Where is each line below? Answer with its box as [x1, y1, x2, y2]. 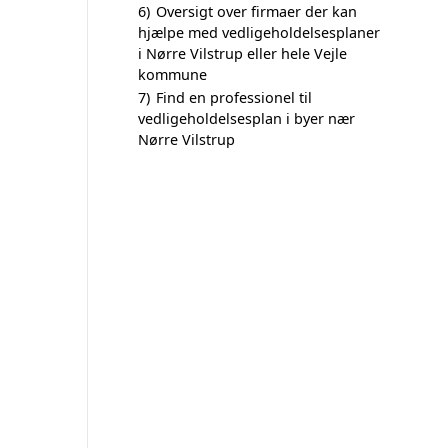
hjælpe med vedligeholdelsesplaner [138, 23, 380, 42]
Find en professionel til [156, 88, 312, 107]
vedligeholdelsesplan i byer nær [138, 109, 355, 128]
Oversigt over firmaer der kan [156, 2, 357, 21]
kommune [138, 65, 207, 84]
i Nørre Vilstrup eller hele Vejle [138, 44, 347, 63]
